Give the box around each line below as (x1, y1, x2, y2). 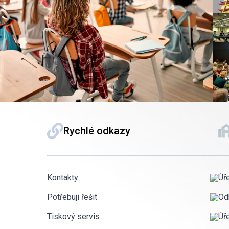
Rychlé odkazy (63, 125, 130, 137)
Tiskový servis (47, 212, 100, 221)
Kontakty (47, 173, 78, 182)
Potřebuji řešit (47, 192, 97, 202)
